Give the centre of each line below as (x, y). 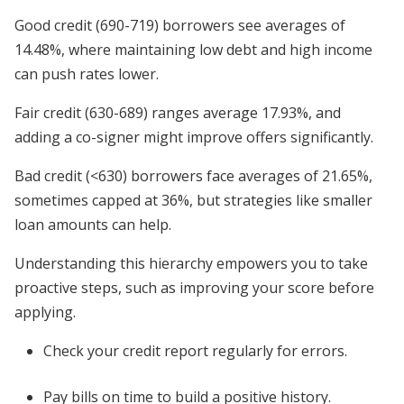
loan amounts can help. (93, 225)
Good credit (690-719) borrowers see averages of (180, 25)
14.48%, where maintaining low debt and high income (193, 50)
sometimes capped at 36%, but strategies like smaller (193, 200)
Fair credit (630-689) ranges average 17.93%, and (178, 113)
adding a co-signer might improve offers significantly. (194, 137)
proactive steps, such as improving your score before (194, 288)
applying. (45, 312)
